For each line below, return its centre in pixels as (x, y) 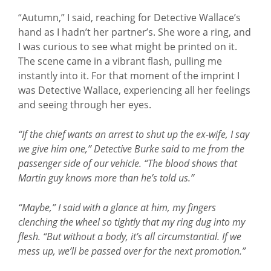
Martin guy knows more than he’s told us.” (106, 178)
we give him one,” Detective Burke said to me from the (131, 149)
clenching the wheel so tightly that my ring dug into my (132, 222)
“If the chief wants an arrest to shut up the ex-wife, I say (134, 134)
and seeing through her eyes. (85, 105)
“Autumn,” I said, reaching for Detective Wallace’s (129, 18)
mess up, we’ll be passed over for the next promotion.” (132, 251)
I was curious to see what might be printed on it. (128, 47)
